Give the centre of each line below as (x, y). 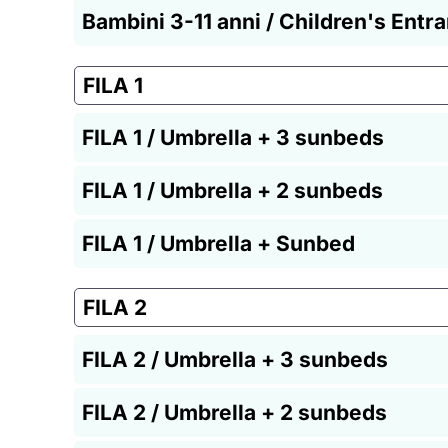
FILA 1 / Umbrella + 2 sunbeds (232, 190)
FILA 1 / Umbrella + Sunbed (218, 243)
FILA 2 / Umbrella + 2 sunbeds (234, 412)
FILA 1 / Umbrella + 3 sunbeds (233, 137)
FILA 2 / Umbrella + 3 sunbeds (235, 359)
